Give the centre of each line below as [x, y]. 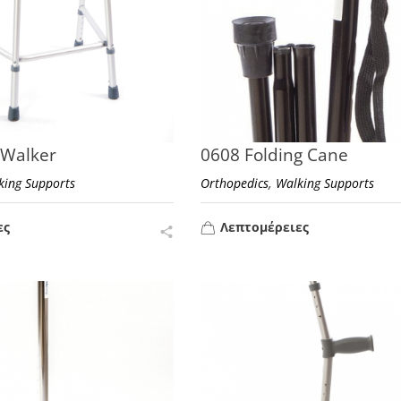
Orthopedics [234, 183]
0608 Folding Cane [274, 154]
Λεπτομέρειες [264, 227]
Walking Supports [324, 183]
